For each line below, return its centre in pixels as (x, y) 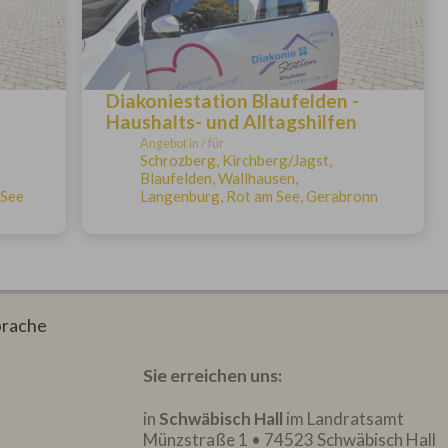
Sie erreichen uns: (212, 375)
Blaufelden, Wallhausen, (218, 178)
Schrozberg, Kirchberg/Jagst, (235, 160)
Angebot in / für (181, 143)
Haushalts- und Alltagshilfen (231, 121)
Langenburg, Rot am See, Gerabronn (258, 196)
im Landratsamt (345, 418)
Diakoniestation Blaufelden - (232, 100)
